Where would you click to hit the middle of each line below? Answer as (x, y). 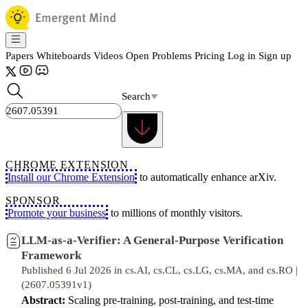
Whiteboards (64, 56)
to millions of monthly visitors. (175, 213)
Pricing (210, 56)
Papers (20, 56)
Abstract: (43, 300)
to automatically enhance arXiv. (207, 177)
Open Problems (159, 56)
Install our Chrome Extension (71, 177)
